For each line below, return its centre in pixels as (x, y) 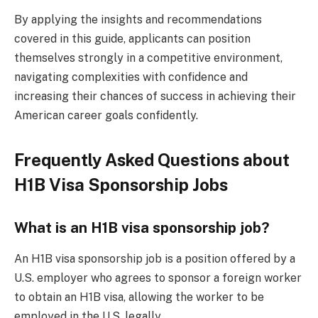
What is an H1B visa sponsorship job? (142, 227)
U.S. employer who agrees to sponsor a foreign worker (158, 278)
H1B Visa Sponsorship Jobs (121, 185)
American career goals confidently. (106, 115)
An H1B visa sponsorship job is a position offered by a (155, 259)
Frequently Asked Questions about (152, 160)
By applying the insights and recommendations (138, 20)
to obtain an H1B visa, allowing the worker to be (139, 297)
